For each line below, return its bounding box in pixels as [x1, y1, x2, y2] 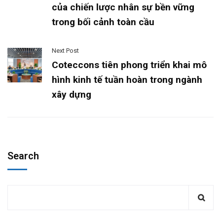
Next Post [52, 46, 79, 54]
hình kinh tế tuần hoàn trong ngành [52, 74, 202, 85]
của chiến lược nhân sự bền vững [52, 1, 194, 13]
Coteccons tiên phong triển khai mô [52, 59, 207, 71]
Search [7, 149, 39, 162]
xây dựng [52, 88, 91, 100]
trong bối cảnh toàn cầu [52, 16, 154, 28]
